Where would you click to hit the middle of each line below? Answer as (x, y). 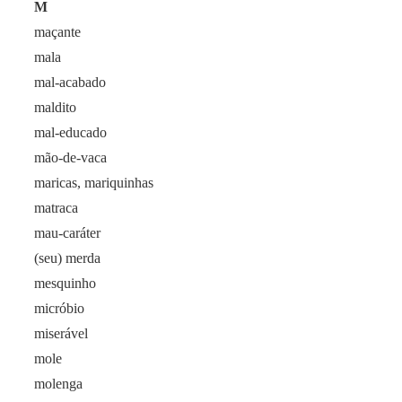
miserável (61, 333)
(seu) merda (67, 258)
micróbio (59, 308)
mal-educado (70, 132)
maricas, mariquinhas (94, 182)
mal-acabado (70, 82)
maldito (55, 107)
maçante (57, 31)
